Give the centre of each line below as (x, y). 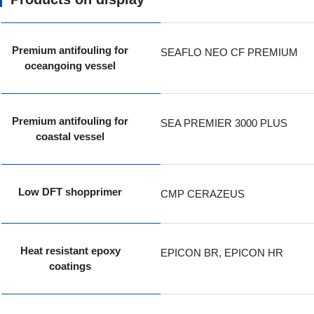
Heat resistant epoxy (70, 251)
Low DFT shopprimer (70, 192)
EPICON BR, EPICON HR (221, 253)
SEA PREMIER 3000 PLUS (224, 123)
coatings (70, 266)
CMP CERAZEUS (202, 194)
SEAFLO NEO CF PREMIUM (229, 52)
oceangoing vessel (70, 66)
